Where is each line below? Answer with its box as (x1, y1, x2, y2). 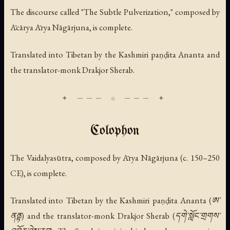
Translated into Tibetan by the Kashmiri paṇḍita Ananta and (10, 48, 220, 60)
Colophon (90, 124, 140, 138)
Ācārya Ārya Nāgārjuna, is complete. (10, 21, 132, 33)
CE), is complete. (10, 167, 67, 179)
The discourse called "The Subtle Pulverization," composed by (10, 6, 220, 17)
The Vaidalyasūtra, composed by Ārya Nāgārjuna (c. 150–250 (10, 151, 220, 163)
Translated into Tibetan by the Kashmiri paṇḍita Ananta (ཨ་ (10, 195, 220, 206)
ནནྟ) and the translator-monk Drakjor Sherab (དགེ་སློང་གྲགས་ (10, 210, 220, 222)
